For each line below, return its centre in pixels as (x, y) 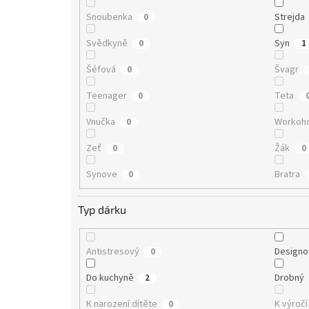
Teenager (106, 96)
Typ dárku (102, 210)
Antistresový (112, 252)
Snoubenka (109, 17)
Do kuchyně (110, 278)
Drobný (290, 278)
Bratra (288, 174)
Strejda (290, 17)
